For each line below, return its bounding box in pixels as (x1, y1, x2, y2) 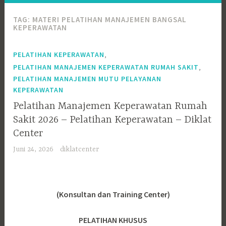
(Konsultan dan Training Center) (56, 189, 170, 199)
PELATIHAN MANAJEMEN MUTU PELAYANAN (13, 74, 162, 84)
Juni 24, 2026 (13, 145, 54, 153)
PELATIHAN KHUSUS (79, 214, 147, 225)
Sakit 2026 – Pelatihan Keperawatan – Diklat (13, 114, 212, 126)
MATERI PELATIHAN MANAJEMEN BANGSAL (32, 15, 187, 25)
